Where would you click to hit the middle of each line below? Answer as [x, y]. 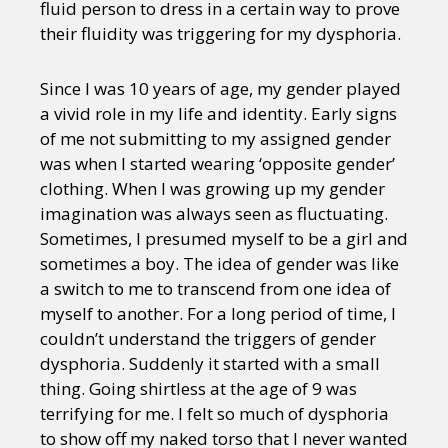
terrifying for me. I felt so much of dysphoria [214, 413]
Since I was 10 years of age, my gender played [220, 88]
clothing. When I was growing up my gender [212, 188]
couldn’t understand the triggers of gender [208, 338]
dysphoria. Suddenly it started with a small [210, 363]
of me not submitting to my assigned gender [215, 138]
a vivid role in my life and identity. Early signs [218, 113]
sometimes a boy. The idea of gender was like [219, 263]
